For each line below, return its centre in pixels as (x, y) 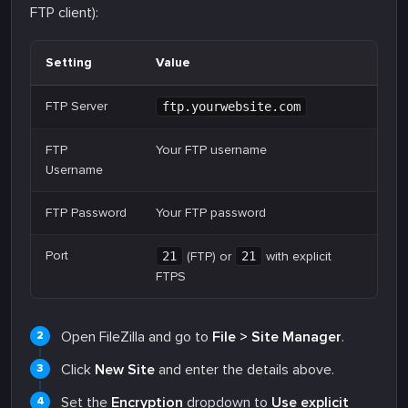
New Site (125, 369)
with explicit (297, 256)
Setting (69, 62)
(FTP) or (209, 256)
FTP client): (64, 12)
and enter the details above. (245, 369)
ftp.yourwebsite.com (231, 106)
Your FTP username (211, 149)
